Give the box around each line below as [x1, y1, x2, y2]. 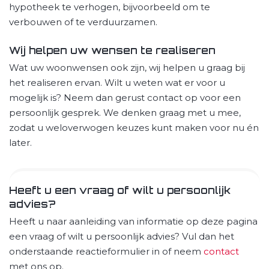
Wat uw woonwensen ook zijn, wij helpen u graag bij [9, 61, 245, 73]
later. [9, 136, 32, 148]
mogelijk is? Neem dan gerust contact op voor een [9, 91, 241, 103]
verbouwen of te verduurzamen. [9, 16, 157, 28]
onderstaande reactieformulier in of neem [9, 245, 204, 257]
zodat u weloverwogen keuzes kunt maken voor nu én [9, 121, 259, 133]
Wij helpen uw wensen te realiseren [9, 43, 216, 56]
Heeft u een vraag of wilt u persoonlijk [9, 183, 231, 196]
